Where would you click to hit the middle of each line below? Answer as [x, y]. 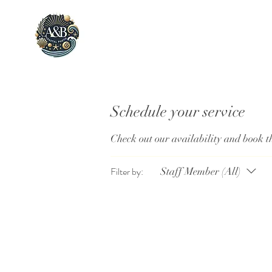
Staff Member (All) [201, 172]
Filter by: [127, 171]
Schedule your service [178, 111]
